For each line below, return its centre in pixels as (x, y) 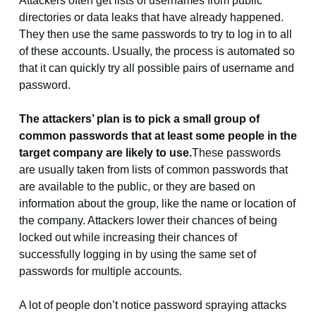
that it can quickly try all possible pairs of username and (156, 68)
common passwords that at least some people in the (158, 136)
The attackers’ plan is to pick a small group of (139, 119)
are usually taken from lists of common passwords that (153, 170)
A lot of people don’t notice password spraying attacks (152, 305)
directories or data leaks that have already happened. (151, 18)
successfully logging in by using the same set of (137, 255)
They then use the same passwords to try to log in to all (155, 35)
